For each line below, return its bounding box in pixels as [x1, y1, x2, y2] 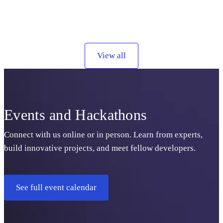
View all [97, 51, 126, 60]
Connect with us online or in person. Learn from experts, [4, 130, 203, 139]
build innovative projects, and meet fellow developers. [4, 143, 196, 153]
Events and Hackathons [4, 107, 147, 123]
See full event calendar [16, 183, 97, 192]
